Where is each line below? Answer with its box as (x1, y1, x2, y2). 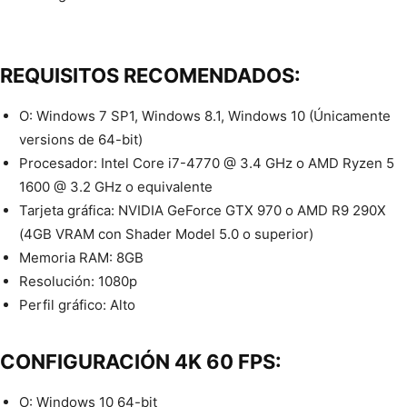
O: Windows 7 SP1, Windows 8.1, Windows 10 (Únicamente (19, 107, 391, 125)
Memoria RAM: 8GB (19, 249, 144, 267)
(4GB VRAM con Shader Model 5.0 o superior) (19, 225, 313, 243)
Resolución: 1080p (19, 273, 137, 291)
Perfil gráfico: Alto (19, 296, 135, 314)
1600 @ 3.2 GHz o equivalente (19, 178, 213, 196)
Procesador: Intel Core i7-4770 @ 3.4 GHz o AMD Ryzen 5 (19, 154, 394, 173)
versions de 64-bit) (19, 131, 143, 149)
